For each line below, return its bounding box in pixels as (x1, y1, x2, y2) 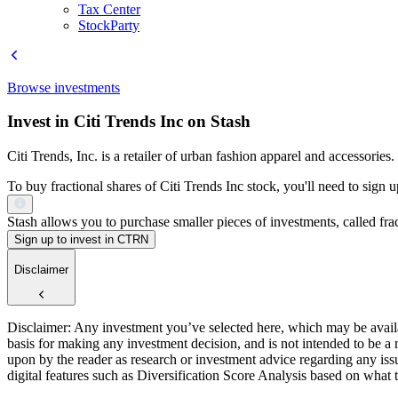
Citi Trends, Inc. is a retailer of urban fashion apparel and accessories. (7, 148, 394, 164)
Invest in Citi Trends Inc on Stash (7, 112, 251, 131)
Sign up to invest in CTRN (14, 233, 148, 247)
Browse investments (7, 79, 120, 95)
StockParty (78, 17, 139, 33)
